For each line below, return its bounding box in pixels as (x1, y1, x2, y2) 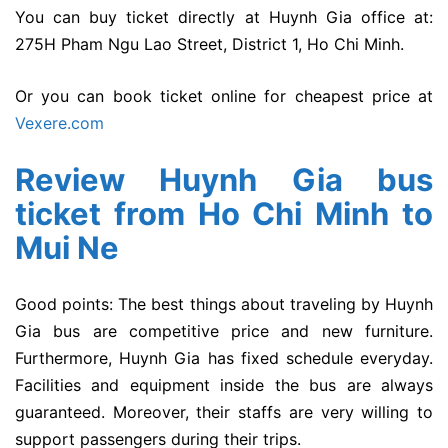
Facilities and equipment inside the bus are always (15, 374, 433, 395)
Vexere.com (15, 113, 104, 134)
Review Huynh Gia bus (15, 160, 433, 198)
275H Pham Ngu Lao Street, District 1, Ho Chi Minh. (15, 33, 404, 54)
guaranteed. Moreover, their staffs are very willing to (15, 401, 433, 422)
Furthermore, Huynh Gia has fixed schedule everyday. (15, 347, 433, 368)
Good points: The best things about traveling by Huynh (15, 293, 433, 314)
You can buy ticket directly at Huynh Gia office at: (15, 6, 433, 27)
